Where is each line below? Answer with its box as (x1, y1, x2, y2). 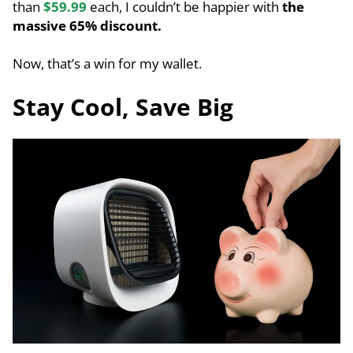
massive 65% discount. (13, 17, 162, 35)
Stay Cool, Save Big (13, 91, 233, 124)
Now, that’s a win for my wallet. (13, 54, 202, 73)
